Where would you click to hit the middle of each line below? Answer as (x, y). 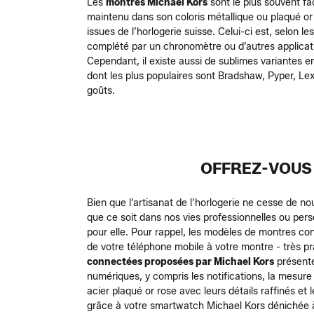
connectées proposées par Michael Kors (180, 262)
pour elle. (109, 232)
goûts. (101, 91)
